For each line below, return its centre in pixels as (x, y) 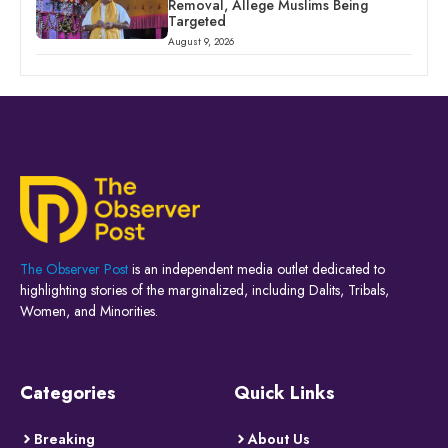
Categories (68, 392)
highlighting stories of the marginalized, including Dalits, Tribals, (204, 289)
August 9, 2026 (200, 42)
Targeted (196, 21)
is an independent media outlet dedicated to (256, 268)
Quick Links (284, 392)
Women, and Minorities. (89, 310)
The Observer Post (74, 268)
